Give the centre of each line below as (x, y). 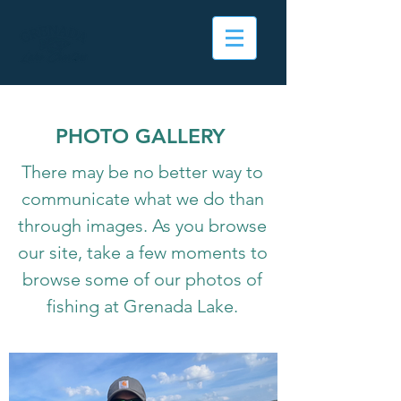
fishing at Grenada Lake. (142, 306)
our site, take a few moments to (142, 252)
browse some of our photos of (142, 279)
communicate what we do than (142, 199)
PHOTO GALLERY (143, 136)
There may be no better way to (142, 172)
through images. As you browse (142, 226)
